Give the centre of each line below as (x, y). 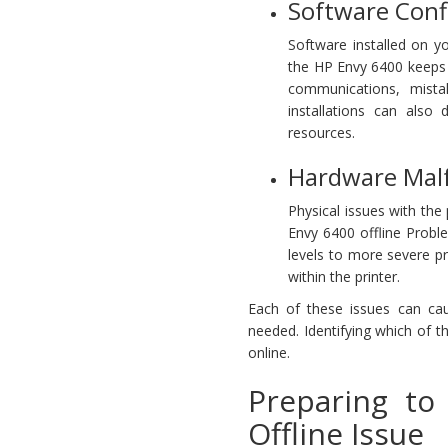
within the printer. (344, 277)
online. (269, 353)
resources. (322, 133)
